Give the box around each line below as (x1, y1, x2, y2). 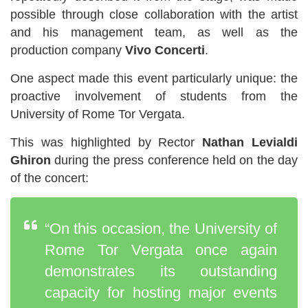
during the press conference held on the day (51, 153, 298, 167)
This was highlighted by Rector (10, 135, 203, 149)
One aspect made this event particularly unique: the (10, 71, 298, 85)
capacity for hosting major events (45, 283, 277, 301)
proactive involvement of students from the (10, 89, 298, 103)
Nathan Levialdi (202, 135, 298, 149)
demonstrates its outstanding (45, 262, 277, 280)
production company (10, 43, 125, 57)
